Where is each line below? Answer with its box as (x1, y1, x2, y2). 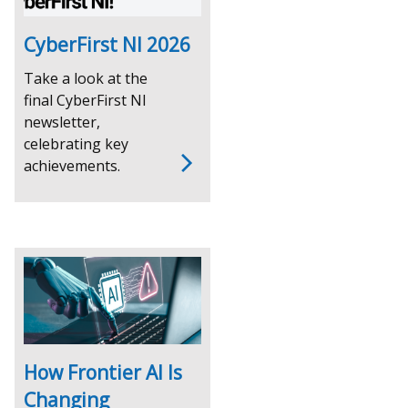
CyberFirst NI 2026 (24, 31, 191, 57)
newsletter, (24, 111, 101, 132)
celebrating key (24, 133, 129, 154)
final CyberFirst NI (24, 89, 148, 110)
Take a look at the (24, 67, 148, 88)
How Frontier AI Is (24, 359, 183, 385)
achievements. (24, 155, 121, 176)
